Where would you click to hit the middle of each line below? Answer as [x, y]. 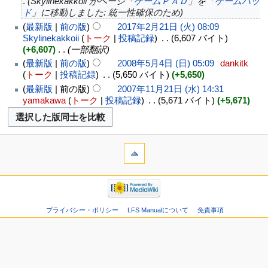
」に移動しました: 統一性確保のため [106, 13]
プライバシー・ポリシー [83, 210]
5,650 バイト [141, 75]
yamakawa [44, 100]
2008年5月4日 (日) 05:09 [165, 63]
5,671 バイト [186, 100]
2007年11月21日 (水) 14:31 [170, 89]
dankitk [234, 63]
